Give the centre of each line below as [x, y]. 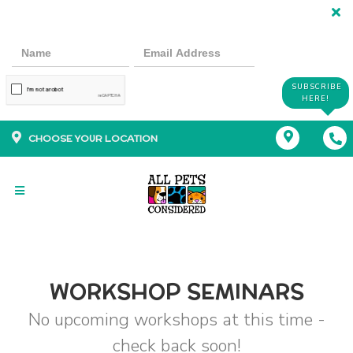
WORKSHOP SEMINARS [176, 292]
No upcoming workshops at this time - [176, 320]
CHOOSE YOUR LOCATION [93, 138]
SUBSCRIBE [317, 87]
